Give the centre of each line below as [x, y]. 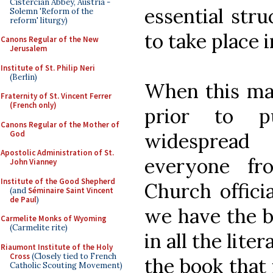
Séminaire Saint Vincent [71, 190]
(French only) [33, 105]
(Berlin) [23, 77]
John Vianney [33, 162]
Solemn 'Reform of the [51, 11]
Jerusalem [28, 48]
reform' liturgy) [39, 20]
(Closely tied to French [73, 256]
